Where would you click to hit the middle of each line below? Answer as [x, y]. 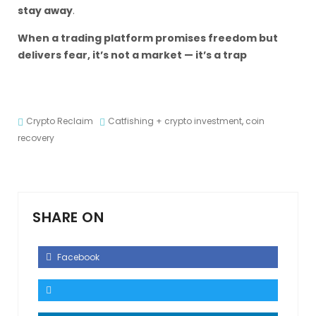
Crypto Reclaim [60, 121]
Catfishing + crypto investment [175, 121]
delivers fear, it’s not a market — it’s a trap [132, 55]
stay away [45, 11]
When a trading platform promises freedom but [148, 38]
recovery [36, 138]
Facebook [77, 257]
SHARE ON [68, 217]
